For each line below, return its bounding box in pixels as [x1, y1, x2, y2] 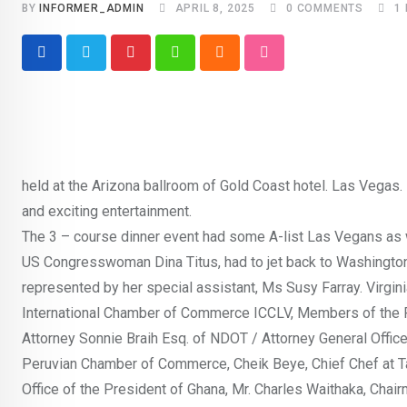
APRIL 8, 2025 [174, 2, 256, 15]
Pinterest [129, 55, 189, 73]
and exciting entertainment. [22, 203, 192, 220]
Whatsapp [174, 55, 238, 73]
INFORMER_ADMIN [39, 2, 144, 15]
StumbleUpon [263, 55, 349, 73]
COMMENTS [293, 2, 364, 15]
